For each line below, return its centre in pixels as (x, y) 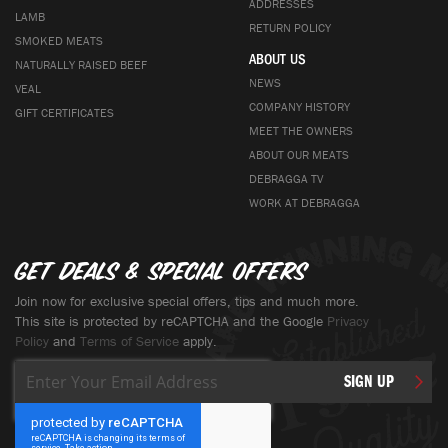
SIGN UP (369, 382)
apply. (198, 341)
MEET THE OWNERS (301, 130)
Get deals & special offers (161, 270)
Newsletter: (192, 436)
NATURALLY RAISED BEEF (81, 64)
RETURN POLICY (290, 27)
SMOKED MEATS (59, 40)
